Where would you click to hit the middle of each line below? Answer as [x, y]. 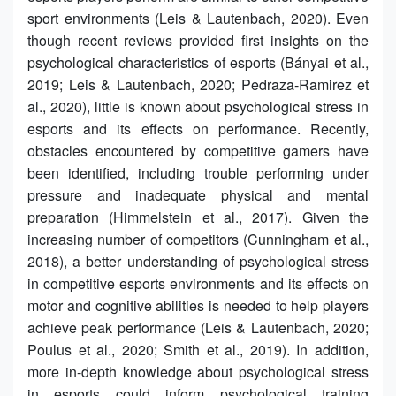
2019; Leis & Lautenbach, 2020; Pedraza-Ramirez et [198, 84]
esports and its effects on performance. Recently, [198, 128]
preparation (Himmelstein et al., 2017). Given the [198, 217]
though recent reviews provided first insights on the [198, 40]
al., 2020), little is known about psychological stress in [198, 106]
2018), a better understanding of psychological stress [198, 261]
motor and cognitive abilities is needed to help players [198, 305]
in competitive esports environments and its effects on [198, 283]
